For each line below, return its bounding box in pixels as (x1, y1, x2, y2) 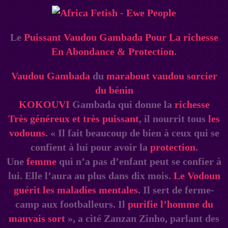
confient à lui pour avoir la (30, 141, 150, 153)
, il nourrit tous (139, 112, 208, 124)
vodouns (9, 127, 45, 138)
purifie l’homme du (127, 198, 213, 210)
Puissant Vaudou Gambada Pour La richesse (21, 31, 218, 43)
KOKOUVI (18, 98, 70, 110)
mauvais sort (9, 212, 68, 224)
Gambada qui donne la (69, 98, 175, 110)
